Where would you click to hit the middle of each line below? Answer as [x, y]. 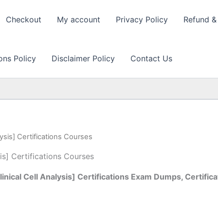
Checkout [24, 19]
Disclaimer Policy [83, 58]
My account [79, 19]
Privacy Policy [142, 19]
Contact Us [151, 58]
